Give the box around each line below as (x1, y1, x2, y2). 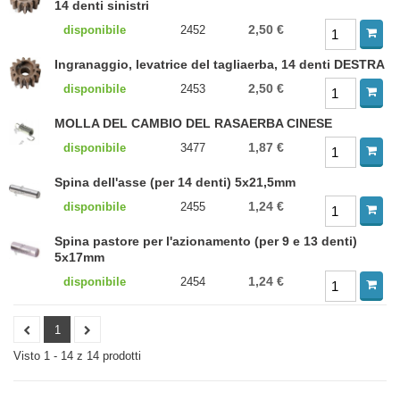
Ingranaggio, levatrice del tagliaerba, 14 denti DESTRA (54, 57, 386, 71)
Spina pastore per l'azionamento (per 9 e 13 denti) (54, 234, 358, 248)
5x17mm (54, 250, 105, 264)
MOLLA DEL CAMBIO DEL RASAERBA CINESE (54, 116, 333, 130)
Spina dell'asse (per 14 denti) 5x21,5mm (54, 175, 296, 189)
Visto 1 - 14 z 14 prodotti (13, 349, 141, 362)
